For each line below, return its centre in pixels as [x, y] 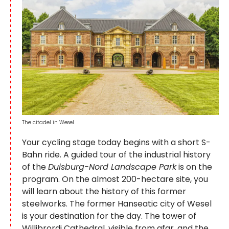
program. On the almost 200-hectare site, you [115, 179]
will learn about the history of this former [104, 191]
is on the [194, 167]
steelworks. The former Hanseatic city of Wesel [117, 203]
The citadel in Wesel [48, 122]
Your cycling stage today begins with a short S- [116, 142]
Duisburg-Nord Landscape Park [112, 167]
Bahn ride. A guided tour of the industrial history [116, 154]
